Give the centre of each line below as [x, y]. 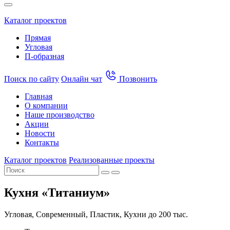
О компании [46, 106]
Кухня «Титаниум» [57, 192]
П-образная [44, 56]
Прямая [38, 38]
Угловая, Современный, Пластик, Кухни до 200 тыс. [96, 214]
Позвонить [137, 79]
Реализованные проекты [112, 160]
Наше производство [60, 115]
